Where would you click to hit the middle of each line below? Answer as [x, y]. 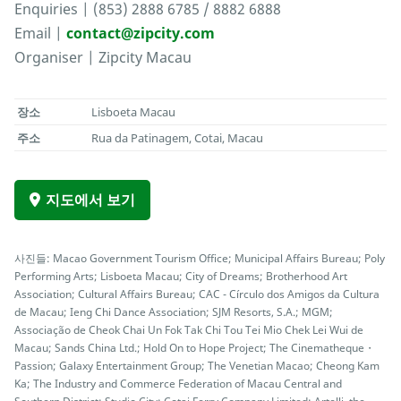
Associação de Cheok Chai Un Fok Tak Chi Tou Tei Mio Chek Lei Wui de [189, 330]
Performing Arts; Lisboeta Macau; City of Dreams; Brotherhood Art [181, 276]
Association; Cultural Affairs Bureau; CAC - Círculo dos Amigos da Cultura [197, 294]
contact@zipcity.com [141, 34]
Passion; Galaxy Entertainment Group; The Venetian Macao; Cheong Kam [197, 366]
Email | [40, 34]
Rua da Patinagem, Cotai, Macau [178, 138]
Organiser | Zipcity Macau [103, 58]
